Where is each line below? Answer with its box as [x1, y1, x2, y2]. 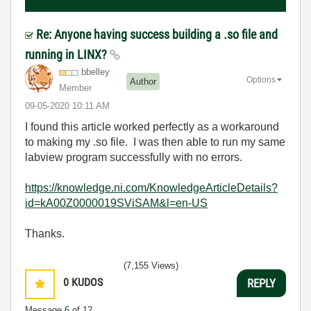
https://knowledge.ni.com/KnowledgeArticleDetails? [25, 182, 278, 194]
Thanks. [25, 228, 65, 240]
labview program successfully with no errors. [25, 151, 242, 164]
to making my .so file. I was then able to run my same [25, 136, 285, 149]
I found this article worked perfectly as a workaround [25, 121, 279, 133]
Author [130, 76, 156, 87]
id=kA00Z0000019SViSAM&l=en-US [25, 197, 208, 210]
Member [59, 83, 92, 94]
